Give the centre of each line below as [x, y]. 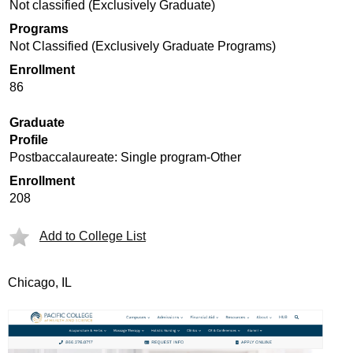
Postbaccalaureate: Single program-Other [125, 157]
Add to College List [93, 236]
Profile [29, 140]
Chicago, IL [40, 282]
